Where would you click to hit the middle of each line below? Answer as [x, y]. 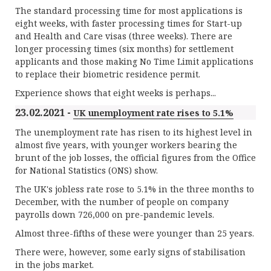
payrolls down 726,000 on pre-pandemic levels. [115, 214]
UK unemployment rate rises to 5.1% [153, 113]
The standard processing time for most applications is [129, 11]
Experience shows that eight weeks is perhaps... [116, 93]
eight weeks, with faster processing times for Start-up [129, 23]
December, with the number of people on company [122, 202]
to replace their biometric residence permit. [108, 74]
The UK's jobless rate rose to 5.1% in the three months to [135, 189]
